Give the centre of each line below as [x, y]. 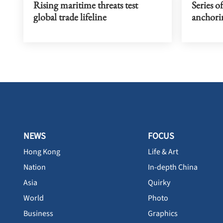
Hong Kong [42, 152]
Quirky [159, 182]
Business [38, 213]
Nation [35, 167]
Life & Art [163, 152]
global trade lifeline [70, 17]
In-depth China [173, 167]
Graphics [163, 213]
